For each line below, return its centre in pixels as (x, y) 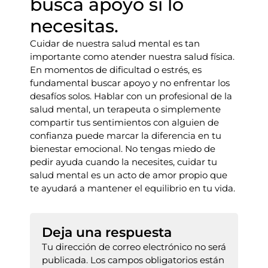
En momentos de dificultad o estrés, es (116, 70)
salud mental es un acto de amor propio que (129, 175)
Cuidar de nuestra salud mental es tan (115, 43)
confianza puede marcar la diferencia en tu (126, 135)
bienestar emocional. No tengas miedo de (123, 149)
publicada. (65, 260)
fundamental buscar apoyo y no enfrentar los (130, 83)
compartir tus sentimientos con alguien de (124, 122)
